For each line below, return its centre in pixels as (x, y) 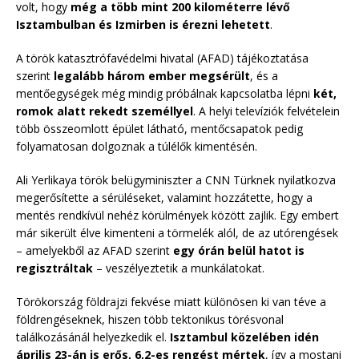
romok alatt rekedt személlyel (105, 111)
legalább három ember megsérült (152, 75)
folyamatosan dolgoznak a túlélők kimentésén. (137, 146)
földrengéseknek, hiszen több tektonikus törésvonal (150, 319)
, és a (264, 75)
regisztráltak (54, 268)
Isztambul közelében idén (244, 337)
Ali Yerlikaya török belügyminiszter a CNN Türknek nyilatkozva (176, 179)
